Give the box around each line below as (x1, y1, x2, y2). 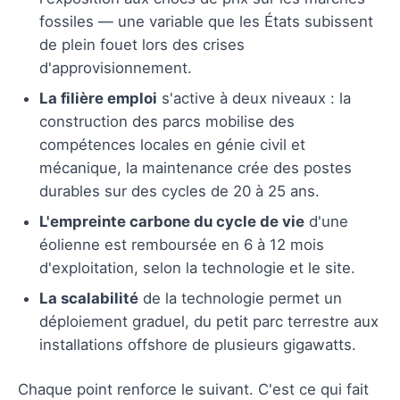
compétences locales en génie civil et (39, 135, 305, 154)
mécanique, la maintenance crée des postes (39, 158, 352, 177)
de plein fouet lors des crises (39, 35, 245, 54)
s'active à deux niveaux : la (157, 88, 351, 107)
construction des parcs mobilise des (39, 112, 295, 130)
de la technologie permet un (138, 288, 342, 307)
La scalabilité (39, 288, 138, 307)
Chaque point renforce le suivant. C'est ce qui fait (18, 379, 369, 398)
